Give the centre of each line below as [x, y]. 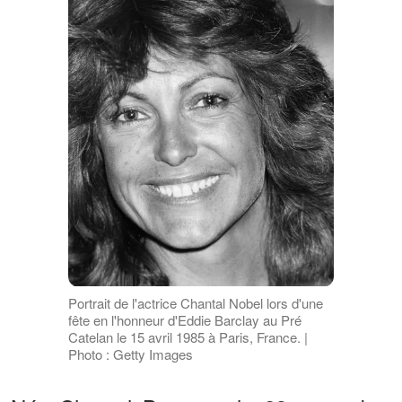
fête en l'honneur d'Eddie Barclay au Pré [184, 319]
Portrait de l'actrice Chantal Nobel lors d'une [195, 302]
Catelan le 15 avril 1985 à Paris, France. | [188, 336]
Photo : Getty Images [130, 354]
